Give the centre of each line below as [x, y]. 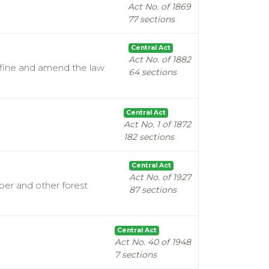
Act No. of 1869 [159, 7]
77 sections [151, 19]
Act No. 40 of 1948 [153, 242]
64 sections [153, 72]
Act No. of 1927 [160, 177]
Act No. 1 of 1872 [157, 124]
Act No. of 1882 [160, 59]
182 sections [149, 137]
